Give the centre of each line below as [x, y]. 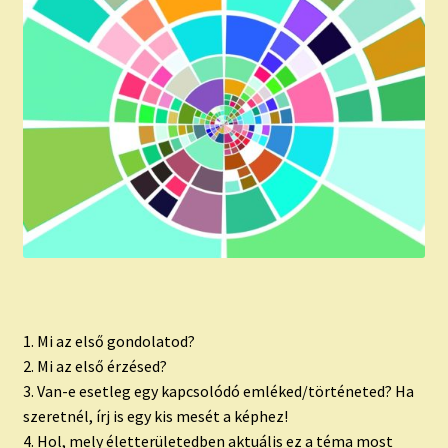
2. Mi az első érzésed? [94, 365]
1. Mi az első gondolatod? [108, 340]
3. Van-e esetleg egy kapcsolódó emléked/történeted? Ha [218, 390]
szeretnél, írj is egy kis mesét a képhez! [155, 415]
